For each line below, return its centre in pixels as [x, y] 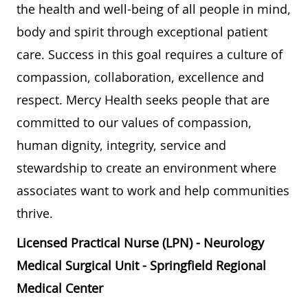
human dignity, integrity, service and [121, 145]
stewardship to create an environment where [146, 167]
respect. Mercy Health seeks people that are [143, 99]
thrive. [35, 213]
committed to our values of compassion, [134, 122]
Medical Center [60, 288]
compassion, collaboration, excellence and [140, 77]
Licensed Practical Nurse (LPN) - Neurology [140, 242]
